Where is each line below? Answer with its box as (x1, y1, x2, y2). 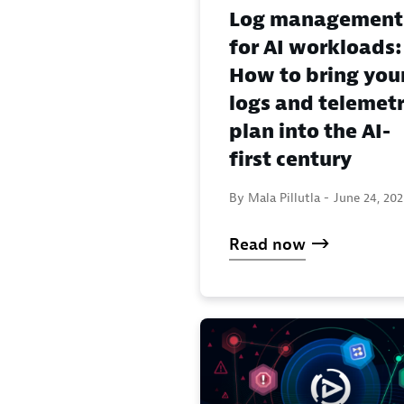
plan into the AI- (229, 118, 390, 144)
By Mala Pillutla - (229, 188, 329, 206)
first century (229, 146, 352, 172)
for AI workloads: (229, 34, 402, 60)
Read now (229, 234, 306, 255)
